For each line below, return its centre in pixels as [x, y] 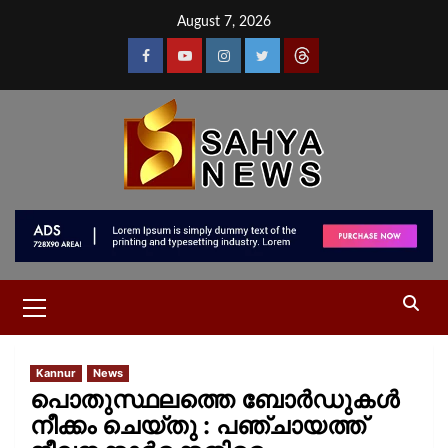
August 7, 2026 [224, 22]
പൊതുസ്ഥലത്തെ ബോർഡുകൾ [214, 399]
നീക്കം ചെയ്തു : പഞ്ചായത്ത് [198, 425]
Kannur [56, 372]
